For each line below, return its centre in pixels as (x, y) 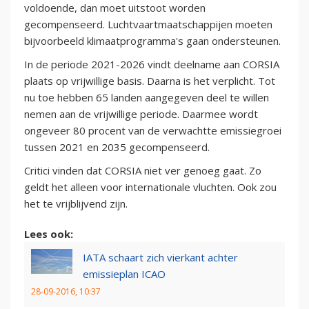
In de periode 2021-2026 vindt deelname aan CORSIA (152, 64)
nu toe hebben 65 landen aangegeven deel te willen (147, 98)
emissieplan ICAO (124, 274)
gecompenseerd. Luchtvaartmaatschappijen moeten (148, 24)
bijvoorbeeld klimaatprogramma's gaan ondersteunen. (152, 41)
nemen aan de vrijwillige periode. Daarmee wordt (141, 114)
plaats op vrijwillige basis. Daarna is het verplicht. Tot (150, 81)
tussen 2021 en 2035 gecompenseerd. (117, 147)
